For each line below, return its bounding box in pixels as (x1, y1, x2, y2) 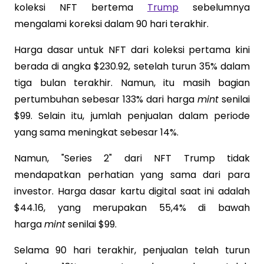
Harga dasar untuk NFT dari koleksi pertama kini (14, 42, 250, 57)
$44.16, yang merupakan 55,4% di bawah (14, 200, 250, 214)
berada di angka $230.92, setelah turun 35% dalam (14, 59, 250, 73)
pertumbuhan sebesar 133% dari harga (14, 92, 197, 106)
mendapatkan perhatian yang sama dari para (14, 167, 250, 181)
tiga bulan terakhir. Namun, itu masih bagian (14, 75, 250, 90)
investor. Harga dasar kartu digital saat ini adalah (14, 184, 250, 198)
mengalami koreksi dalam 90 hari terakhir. (14, 16, 209, 31)
